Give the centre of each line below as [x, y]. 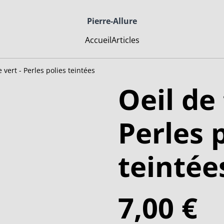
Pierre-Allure [112, 21]
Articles [125, 40]
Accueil [98, 40]
